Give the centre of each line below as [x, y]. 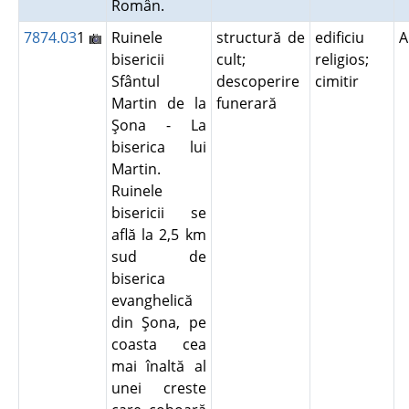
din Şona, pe [158, 322]
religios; [341, 59]
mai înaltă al [158, 366]
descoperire [257, 81]
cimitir [340, 81]
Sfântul [135, 81]
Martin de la [158, 103]
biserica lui [158, 147]
